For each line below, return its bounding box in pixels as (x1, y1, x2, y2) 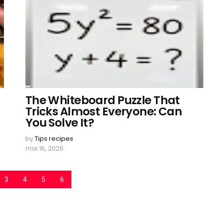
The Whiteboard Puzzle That (25, 92, 180, 108)
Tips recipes (34, 134, 73, 143)
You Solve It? (25, 115, 94, 131)
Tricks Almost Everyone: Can (25, 104, 182, 119)
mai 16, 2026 (25, 144, 64, 153)
